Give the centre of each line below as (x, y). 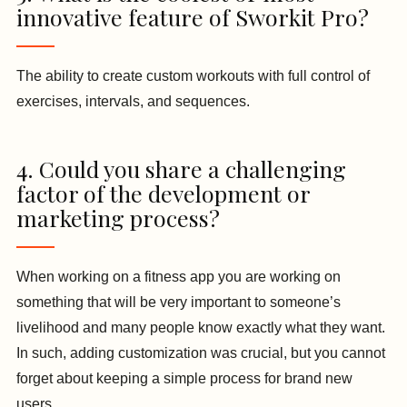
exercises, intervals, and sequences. (135, 101)
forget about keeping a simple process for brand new (184, 378)
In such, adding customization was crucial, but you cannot (201, 352)
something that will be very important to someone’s (179, 302)
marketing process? (121, 217)
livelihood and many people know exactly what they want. (201, 327)
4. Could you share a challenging (181, 168)
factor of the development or (163, 193)
